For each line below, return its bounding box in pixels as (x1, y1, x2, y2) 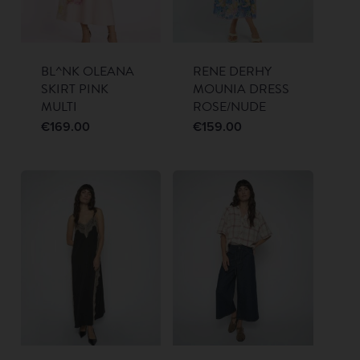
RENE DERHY (193, 62, 272, 82)
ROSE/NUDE (193, 97, 267, 117)
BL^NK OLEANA (40, 62, 134, 82)
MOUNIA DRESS (193, 80, 290, 100)
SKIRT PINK (40, 80, 108, 100)
